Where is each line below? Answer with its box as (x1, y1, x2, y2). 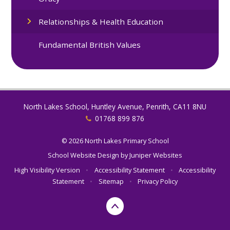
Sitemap (98, 176, 124, 186)
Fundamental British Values (39, 40, 141, 50)
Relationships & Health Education (39, 16, 164, 27)
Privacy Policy (138, 176, 178, 186)
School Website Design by (48, 150, 129, 160)
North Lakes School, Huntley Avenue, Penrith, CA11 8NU (24, 102, 206, 112)
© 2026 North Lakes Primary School (61, 136, 169, 145)
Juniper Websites (129, 150, 182, 160)
